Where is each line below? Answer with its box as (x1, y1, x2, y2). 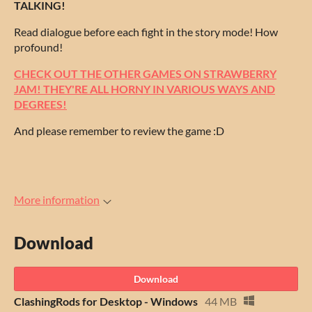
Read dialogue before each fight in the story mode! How (14, 24, 278, 38)
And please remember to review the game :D (14, 123, 224, 137)
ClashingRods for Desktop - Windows (14, 294, 198, 308)
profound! (14, 40, 63, 54)
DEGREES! (14, 97, 67, 111)
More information (14, 192, 100, 206)
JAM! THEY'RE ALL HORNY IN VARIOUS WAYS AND (14, 81, 275, 95)
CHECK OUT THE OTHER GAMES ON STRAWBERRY (14, 66, 276, 80)
